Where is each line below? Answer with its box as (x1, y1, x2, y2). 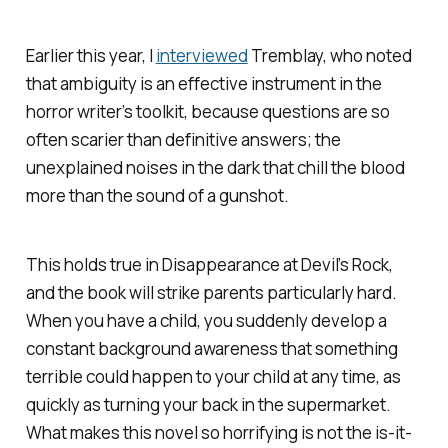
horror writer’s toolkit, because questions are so (25, 99, 390, 123)
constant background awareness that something (25, 336, 398, 360)
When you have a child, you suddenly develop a (25, 308, 387, 332)
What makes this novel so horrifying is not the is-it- (25, 420, 412, 444)
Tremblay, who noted (247, 43, 412, 67)
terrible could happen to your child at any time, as (25, 364, 401, 388)
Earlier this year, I (25, 43, 156, 67)
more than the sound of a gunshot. (25, 183, 289, 207)
